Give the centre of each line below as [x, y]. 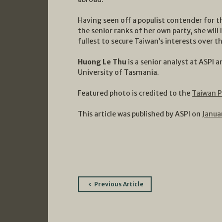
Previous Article [119, 184]
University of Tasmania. [118, 72]
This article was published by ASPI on [140, 114]
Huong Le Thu [102, 62]
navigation [111, 198]
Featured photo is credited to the [135, 93]
